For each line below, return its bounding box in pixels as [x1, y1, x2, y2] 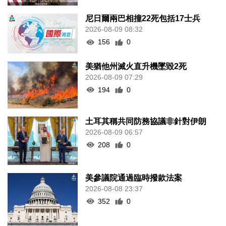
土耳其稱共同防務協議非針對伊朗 [85, 117, 207, 126]
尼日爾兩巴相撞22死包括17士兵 [85, 14, 201, 23]
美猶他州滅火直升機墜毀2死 [85, 62, 187, 71]
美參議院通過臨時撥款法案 [85, 173, 183, 182]
